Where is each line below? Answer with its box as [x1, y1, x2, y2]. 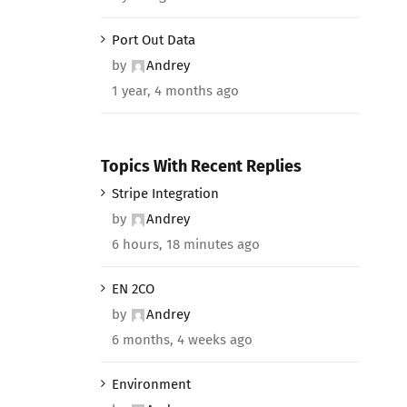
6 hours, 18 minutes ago [111, 236, 260, 253]
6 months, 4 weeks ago [111, 332, 253, 349]
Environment [111, 376, 191, 393]
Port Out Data [111, 31, 195, 48]
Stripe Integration [111, 185, 219, 203]
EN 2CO [111, 281, 154, 298]
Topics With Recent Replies [100, 155, 302, 176]
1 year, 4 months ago [111, 82, 239, 99]
